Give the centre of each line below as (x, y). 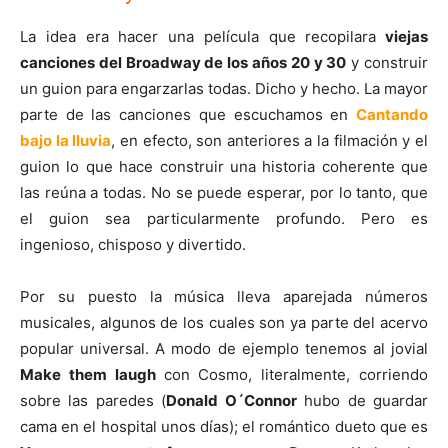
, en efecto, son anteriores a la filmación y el (270, 140)
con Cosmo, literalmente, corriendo (295, 374)
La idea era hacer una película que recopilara (198, 36)
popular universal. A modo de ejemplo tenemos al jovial (224, 348)
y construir (387, 62)
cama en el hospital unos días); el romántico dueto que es (224, 426)
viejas (402, 36)
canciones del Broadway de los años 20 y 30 (183, 62)
